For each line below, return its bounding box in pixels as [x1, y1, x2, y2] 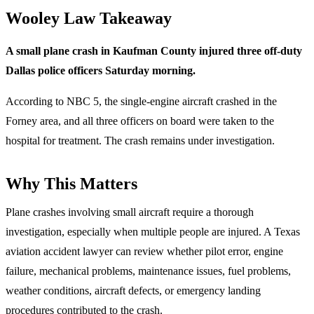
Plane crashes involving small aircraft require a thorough [6, 206, 254, 219]
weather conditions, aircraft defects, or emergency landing [6, 285, 261, 297]
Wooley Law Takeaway [6, 8, 172, 27]
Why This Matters [6, 175, 137, 193]
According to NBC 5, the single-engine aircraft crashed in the [6, 95, 277, 108]
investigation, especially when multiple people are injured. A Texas [6, 226, 300, 238]
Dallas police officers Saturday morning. [6, 64, 196, 77]
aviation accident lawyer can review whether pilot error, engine [6, 245, 283, 258]
